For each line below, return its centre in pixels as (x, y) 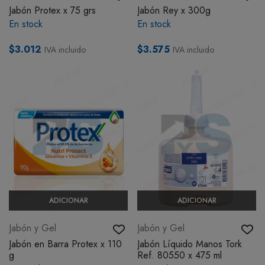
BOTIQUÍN (32, 17)
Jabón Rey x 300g (174, 10)
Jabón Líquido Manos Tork (190, 244)
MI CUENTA (53, 54)
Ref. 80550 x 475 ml (180, 256)
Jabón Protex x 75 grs (52, 10)
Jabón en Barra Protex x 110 (65, 244)
